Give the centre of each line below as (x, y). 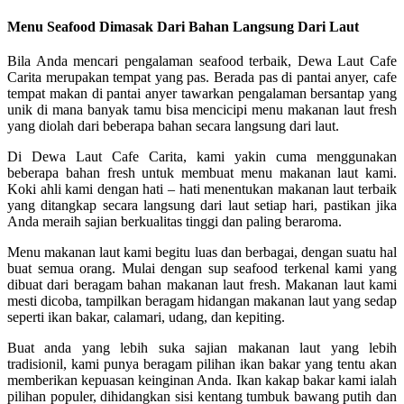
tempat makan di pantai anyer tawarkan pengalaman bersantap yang (202, 93)
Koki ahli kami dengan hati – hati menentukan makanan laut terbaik (202, 188)
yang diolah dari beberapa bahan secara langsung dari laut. (173, 125)
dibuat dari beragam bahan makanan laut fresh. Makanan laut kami (202, 284)
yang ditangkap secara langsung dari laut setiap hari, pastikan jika (202, 205)
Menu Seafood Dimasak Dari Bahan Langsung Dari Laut (183, 26)
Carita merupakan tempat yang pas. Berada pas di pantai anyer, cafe (202, 77)
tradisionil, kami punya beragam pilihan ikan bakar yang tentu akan (202, 363)
